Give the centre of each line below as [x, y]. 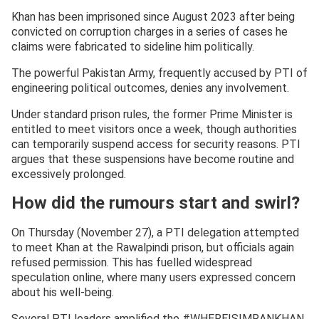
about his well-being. [63, 292]
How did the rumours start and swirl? [156, 203]
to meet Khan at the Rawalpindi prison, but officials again [153, 247]
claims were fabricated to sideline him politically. [133, 46]
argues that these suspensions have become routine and [153, 159]
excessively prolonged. [69, 174]
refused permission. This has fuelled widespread [132, 262]
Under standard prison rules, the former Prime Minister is [152, 114]
